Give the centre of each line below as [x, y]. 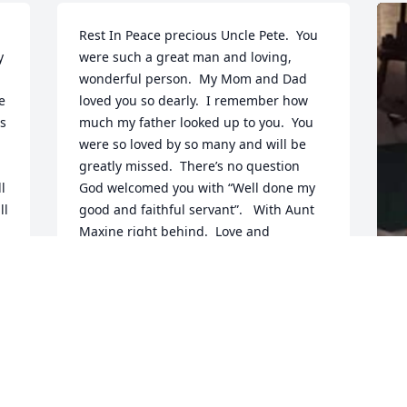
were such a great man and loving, [186, 57]
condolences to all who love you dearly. [198, 253]
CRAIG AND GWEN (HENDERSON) [182, 295]
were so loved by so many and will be [193, 144]
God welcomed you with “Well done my [198, 188]
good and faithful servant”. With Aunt [197, 210]
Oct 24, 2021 [117, 332]
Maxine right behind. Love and [175, 232]
